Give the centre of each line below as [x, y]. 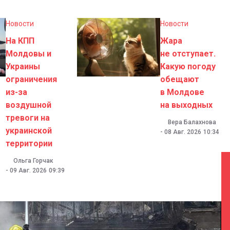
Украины [23, 67]
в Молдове [182, 92]
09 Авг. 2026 [28, 171]
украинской [28, 131]
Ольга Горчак [33, 161]
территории [29, 144]
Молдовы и [28, 54]
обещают [180, 80]
